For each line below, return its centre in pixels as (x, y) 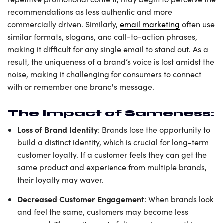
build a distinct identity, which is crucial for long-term (113, 142)
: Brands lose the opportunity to (154, 130)
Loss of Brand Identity (57, 130)
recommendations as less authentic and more (90, 11)
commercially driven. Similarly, (64, 24)
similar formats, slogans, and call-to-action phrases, (102, 36)
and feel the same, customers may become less (103, 212)
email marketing (150, 24)
